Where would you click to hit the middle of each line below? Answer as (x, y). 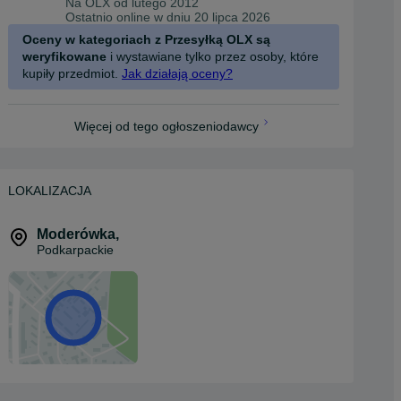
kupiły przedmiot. (70, 73)
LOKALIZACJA (50, 191)
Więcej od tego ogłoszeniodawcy (166, 126)
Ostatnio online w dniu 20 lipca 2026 (168, 17)
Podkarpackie (75, 250)
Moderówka (76, 234)
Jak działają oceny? (177, 73)
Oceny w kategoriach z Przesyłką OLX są (146, 39)
